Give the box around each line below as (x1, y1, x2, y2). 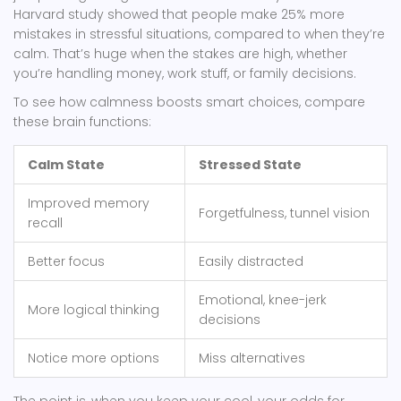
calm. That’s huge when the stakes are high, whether (13, 45, 347, 64)
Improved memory (28, 194, 149, 213)
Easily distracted (199, 252, 303, 271)
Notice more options (28, 349, 159, 368)
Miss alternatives (199, 349, 305, 368)
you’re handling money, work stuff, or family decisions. (13, 64, 356, 83)
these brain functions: (13, 113, 151, 132)
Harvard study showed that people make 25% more (13, 5, 345, 24)
